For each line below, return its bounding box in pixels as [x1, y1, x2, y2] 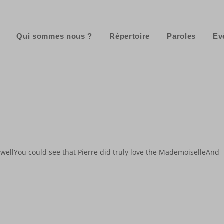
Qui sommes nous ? [16, 32, 93, 40]
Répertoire [109, 32, 150, 40]
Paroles [167, 32, 196, 40]
